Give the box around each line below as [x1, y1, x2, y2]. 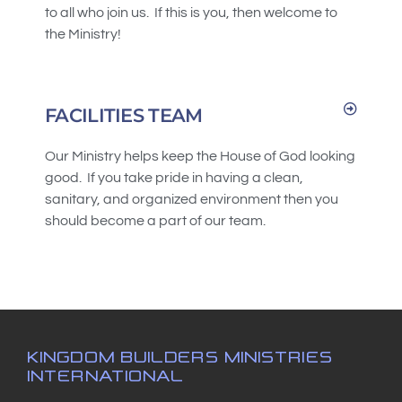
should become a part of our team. [45, 213, 268, 228]
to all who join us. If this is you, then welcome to [45, 5, 337, 21]
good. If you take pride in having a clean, [45, 170, 303, 185]
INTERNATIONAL [27, 363, 185, 382]
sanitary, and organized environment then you [45, 191, 338, 206]
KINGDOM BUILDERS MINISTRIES [27, 344, 333, 363]
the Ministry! [45, 27, 127, 42]
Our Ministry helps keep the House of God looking [45, 148, 355, 163]
